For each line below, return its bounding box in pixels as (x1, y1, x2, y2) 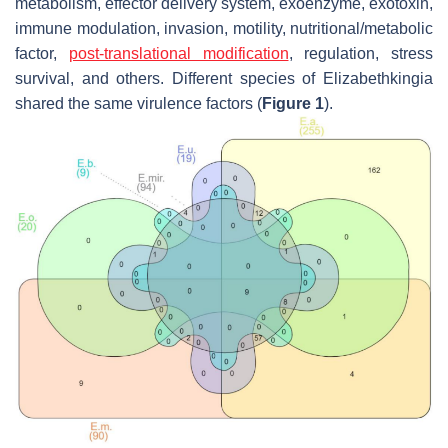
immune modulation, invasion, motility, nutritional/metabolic (15, 19, 433, 37)
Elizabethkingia (323, 69, 433, 87)
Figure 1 (262, 94, 324, 112)
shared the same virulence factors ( (15, 94, 262, 112)
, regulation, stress (288, 44, 433, 62)
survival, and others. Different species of (15, 69, 323, 87)
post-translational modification (68, 44, 289, 62)
